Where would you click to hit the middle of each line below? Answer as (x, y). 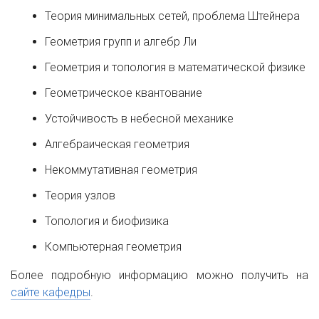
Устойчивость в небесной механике (141, 119)
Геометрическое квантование (125, 93)
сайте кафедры (51, 292)
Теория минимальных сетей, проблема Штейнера (174, 16)
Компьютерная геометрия (113, 247)
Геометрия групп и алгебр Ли (122, 42)
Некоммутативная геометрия (122, 170)
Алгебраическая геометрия (119, 144)
